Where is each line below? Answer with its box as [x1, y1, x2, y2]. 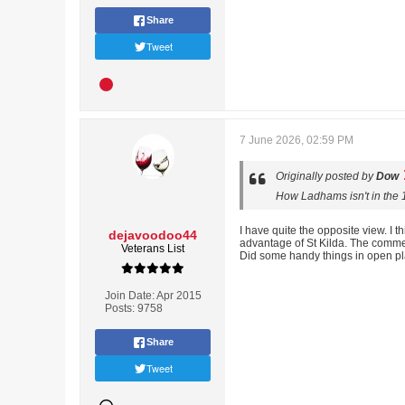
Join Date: [104, 289, 155, 302]
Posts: [104, 302, 135, 315]
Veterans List [121, 242, 184, 255]
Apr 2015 [155, 289, 202, 302]
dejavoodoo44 [108, 228, 197, 242]
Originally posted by [276, 170, 376, 183]
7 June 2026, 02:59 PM [240, 134, 353, 146]
